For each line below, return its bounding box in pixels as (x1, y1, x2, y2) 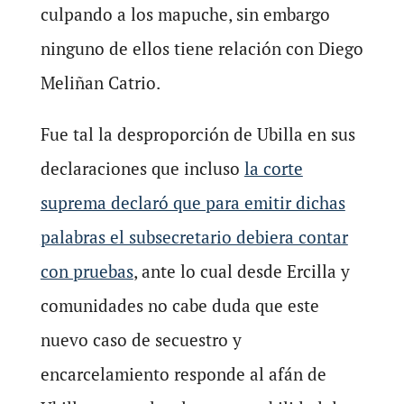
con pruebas (40, 260, 133, 282)
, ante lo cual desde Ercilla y (133, 260, 350, 282)
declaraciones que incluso (40, 157, 244, 179)
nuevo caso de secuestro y (40, 328, 242, 351)
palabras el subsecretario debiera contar (40, 225, 348, 248)
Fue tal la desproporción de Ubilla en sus (40, 123, 355, 145)
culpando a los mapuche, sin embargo (40, 3, 330, 25)
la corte (243, 157, 303, 179)
